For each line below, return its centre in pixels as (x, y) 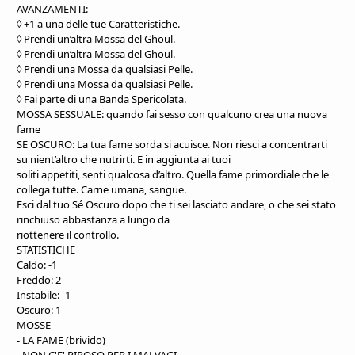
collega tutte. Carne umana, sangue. (101, 189)
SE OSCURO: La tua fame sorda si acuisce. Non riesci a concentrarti (172, 144)
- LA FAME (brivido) (61, 340)
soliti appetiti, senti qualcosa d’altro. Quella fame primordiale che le (173, 174)
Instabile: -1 (44, 294)
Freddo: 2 (39, 279)
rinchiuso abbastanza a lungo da (93, 219)
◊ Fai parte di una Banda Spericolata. (101, 99)
